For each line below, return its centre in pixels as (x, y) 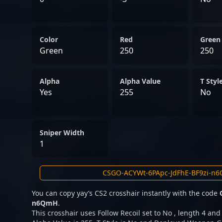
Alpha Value (140, 81)
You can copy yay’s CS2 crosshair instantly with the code (126, 193)
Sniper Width (62, 133)
